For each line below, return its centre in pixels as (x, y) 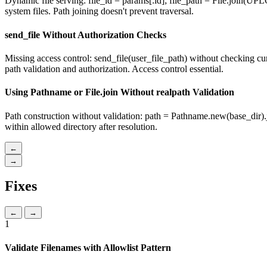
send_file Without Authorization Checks (86, 35)
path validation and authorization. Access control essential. (114, 69)
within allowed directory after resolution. (81, 126)
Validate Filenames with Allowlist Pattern (88, 247)
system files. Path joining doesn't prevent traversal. (99, 11)
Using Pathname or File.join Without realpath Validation (119, 92)
